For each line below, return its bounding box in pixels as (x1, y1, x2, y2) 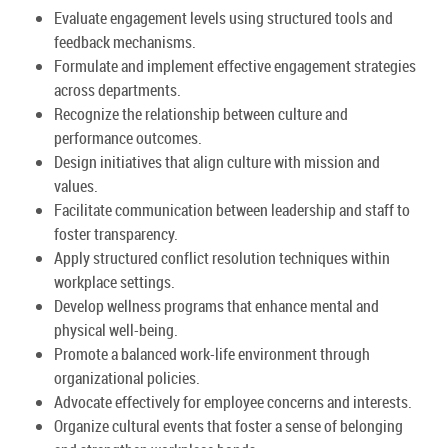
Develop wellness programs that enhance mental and (54, 294, 379, 317)
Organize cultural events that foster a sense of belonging (54, 414, 403, 437)
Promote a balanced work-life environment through (54, 342, 370, 365)
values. (54, 174, 98, 197)
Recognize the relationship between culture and (54, 102, 348, 125)
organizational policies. (54, 366, 200, 389)
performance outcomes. (54, 126, 202, 149)
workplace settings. (54, 270, 175, 293)
